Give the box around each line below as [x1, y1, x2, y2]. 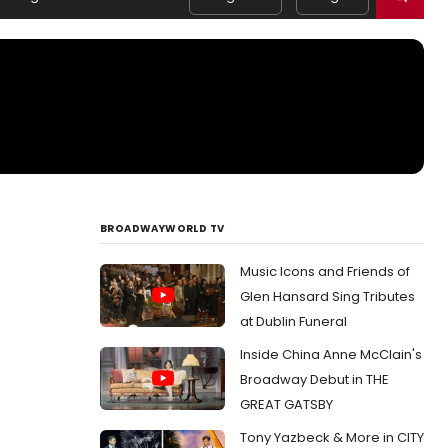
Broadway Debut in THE [240, 370, 389, 389]
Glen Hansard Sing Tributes [240, 287, 415, 306]
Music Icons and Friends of [240, 262, 410, 281]
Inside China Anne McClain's [240, 345, 422, 364]
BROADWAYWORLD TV [100, 221, 225, 236]
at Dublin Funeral [240, 312, 347, 331]
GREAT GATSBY [240, 395, 333, 414]
